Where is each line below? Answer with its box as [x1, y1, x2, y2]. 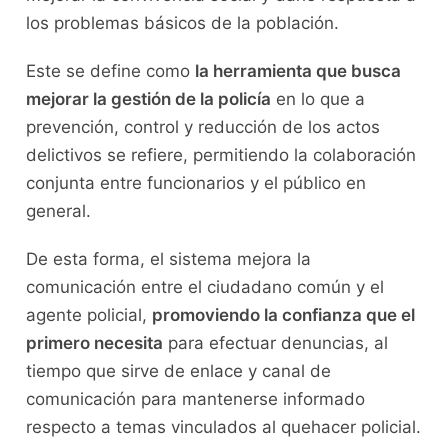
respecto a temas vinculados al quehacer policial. [25, 417, 421, 438]
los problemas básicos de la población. [25, 13, 339, 34]
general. [25, 201, 91, 222]
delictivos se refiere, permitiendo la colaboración [25, 145, 416, 166]
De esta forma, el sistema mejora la [25, 249, 311, 270]
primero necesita [25, 333, 163, 354]
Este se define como [25, 61, 195, 82]
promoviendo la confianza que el [151, 305, 415, 326]
